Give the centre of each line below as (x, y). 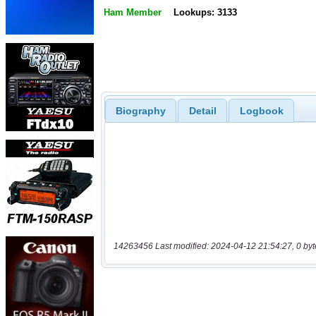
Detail (202, 110)
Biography (140, 110)
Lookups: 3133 (205, 13)
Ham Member (133, 13)
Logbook (261, 110)
